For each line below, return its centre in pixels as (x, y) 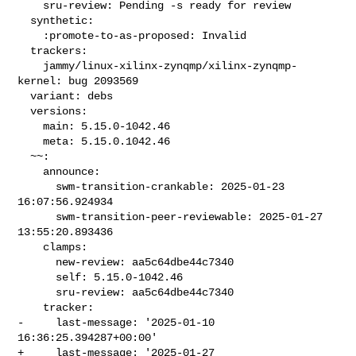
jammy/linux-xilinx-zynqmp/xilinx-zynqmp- (31, 66)
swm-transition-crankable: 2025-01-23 (37, 186)
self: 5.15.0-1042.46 (37, 277)
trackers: (24, 50)
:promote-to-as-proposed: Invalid (31, 35)
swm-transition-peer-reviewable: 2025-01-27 (37, 217)
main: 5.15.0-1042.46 (31, 126)
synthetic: (24, 20)
